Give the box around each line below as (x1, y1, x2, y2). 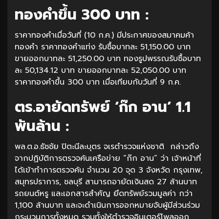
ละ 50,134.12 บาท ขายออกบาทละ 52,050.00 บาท (15, 64, 186, 76)
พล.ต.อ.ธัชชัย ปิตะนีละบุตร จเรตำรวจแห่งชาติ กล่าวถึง (15, 140, 199, 153)
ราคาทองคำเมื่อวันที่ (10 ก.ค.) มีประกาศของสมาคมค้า (15, 29, 194, 41)
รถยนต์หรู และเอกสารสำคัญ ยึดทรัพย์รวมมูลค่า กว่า (15, 187, 193, 199)
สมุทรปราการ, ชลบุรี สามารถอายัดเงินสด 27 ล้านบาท (15, 175, 197, 188)
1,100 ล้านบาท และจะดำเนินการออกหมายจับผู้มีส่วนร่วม (15, 199, 200, 211)
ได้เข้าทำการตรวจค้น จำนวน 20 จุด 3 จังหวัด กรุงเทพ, (15, 164, 202, 176)
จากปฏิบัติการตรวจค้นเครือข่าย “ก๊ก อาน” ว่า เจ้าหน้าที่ (15, 152, 201, 164)
